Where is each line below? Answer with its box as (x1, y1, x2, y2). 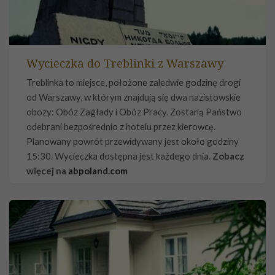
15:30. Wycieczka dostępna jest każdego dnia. (26, 150, 212, 162)
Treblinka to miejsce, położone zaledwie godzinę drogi (26, 77, 241, 88)
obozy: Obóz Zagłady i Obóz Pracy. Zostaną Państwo (26, 106, 242, 118)
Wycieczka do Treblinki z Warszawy (26, 55, 223, 71)
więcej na (26, 165, 68, 177)
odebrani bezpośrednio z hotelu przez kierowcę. (26, 121, 215, 133)
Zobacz (212, 150, 244, 162)
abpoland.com (68, 165, 128, 177)
